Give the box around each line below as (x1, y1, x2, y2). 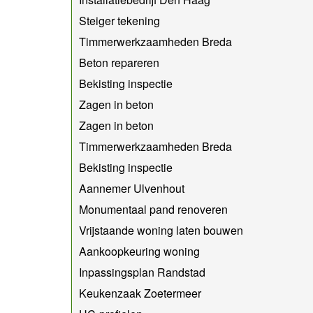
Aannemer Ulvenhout (79, 180, 184, 196)
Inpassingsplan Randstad (79, 263, 205, 280)
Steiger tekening (79, 12, 160, 29)
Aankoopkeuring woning (79, 242, 200, 259)
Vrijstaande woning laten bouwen (79, 221, 243, 238)
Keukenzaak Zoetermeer (79, 284, 201, 301)
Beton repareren (79, 54, 159, 71)
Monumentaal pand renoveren (79, 201, 228, 217)
